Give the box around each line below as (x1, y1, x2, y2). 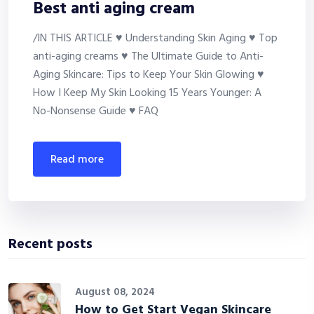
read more (57, 151, 104, 170)
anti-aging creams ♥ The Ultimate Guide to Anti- (33, 48, 264, 67)
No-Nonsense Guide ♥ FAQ (33, 102, 164, 121)
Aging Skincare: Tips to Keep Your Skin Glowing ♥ (33, 66, 264, 85)
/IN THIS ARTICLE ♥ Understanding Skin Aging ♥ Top (33, 29, 278, 48)
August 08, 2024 (75, 284, 155, 301)
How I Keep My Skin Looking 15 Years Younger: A (33, 84, 261, 103)
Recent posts (8, 233, 93, 257)
